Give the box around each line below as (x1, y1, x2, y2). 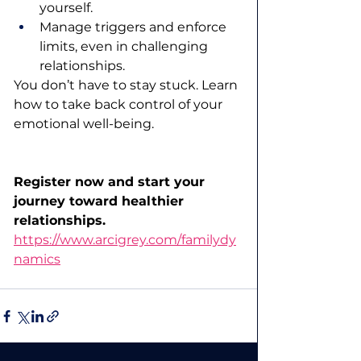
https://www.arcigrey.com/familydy (14, 232, 236, 248)
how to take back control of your (14, 97, 226, 113)
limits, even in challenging (39, 39, 211, 55)
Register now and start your (14, 174, 209, 190)
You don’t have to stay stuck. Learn (14, 77, 241, 93)
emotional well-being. (14, 116, 154, 132)
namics (14, 251, 60, 268)
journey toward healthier (14, 193, 188, 210)
